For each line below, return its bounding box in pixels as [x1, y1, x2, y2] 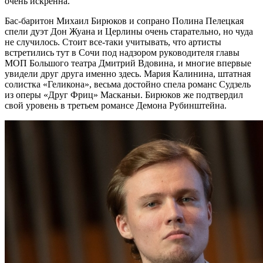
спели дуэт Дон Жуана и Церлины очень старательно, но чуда [5, 26, 253, 36]
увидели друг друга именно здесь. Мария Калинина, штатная [5, 68, 251, 79]
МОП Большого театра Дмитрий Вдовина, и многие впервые [5, 58, 251, 68]
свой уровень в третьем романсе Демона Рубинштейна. [5, 100, 227, 110]
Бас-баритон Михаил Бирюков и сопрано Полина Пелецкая [5, 15, 244, 26]
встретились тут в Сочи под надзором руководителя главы [5, 47, 240, 58]
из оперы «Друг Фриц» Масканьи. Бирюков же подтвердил [5, 89, 243, 100]
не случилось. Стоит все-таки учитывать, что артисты [5, 36, 221, 47]
